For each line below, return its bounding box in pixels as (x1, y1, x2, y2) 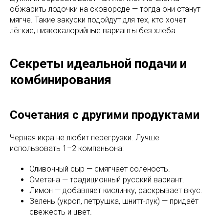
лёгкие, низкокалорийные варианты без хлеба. (10, 25, 177, 35)
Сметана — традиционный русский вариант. (29, 175, 184, 184)
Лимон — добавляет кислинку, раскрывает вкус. (29, 185, 202, 195)
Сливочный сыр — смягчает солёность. (29, 164, 170, 174)
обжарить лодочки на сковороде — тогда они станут (10, 4, 200, 14)
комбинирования (10, 72, 111, 87)
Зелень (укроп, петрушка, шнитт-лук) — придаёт (29, 196, 198, 206)
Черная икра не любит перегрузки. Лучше (10, 132, 159, 142)
